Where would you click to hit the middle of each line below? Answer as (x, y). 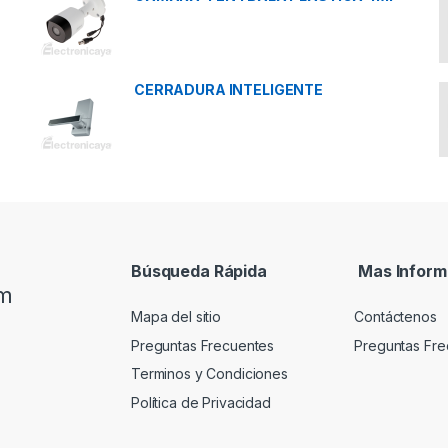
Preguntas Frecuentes (203, 345)
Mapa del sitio (176, 317)
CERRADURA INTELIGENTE (229, 89)
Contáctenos (395, 317)
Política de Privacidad (201, 402)
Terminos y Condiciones (209, 374)
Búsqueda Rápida (199, 270)
